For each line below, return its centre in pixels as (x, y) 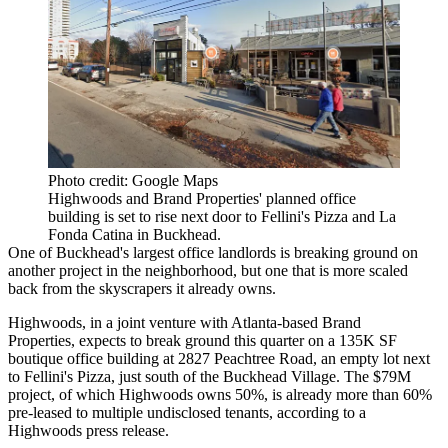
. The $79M (373, 377)
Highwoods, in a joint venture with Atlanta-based (165, 323)
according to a (321, 413)
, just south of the (167, 377)
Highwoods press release (86, 431)
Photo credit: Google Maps (133, 181)
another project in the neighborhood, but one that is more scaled (208, 271)
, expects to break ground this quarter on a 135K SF (234, 341)
